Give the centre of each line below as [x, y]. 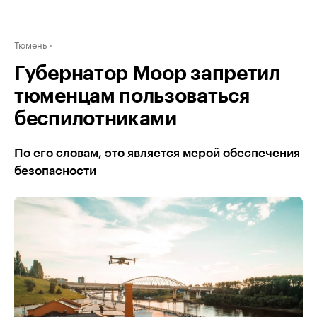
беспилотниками [96, 119]
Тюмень [30, 44]
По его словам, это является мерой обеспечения [157, 153]
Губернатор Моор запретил [147, 74]
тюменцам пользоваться [132, 96]
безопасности [55, 171]
